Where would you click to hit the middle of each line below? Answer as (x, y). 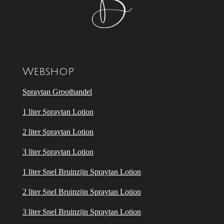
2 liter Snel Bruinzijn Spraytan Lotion (81, 191)
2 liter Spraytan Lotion (58, 131)
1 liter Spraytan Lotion (58, 111)
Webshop (48, 71)
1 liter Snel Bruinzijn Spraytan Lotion (81, 171)
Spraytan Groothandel (57, 91)
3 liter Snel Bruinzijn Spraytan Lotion (81, 211)
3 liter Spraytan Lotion (58, 151)
